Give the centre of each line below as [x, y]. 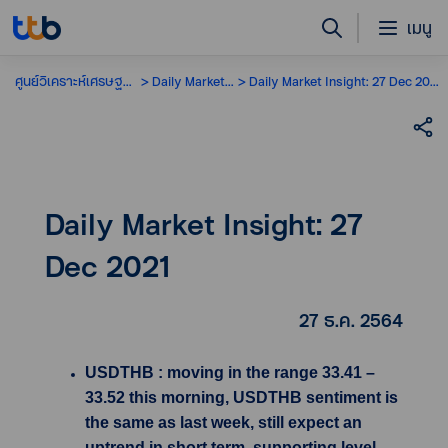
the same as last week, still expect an [223, 422]
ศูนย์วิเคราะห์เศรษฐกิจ [69, 80]
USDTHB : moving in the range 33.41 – [230, 372]
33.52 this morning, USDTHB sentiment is [241, 397]
